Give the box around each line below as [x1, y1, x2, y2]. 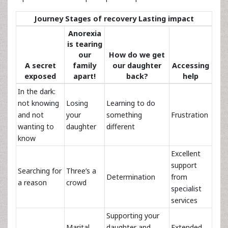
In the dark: [18, 87, 55, 96]
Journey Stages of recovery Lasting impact [34, 14, 194, 23]
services [171, 195, 197, 205]
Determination [106, 172, 155, 182]
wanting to [18, 122, 54, 131]
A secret [24, 61, 56, 70]
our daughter [112, 61, 161, 70]
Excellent [171, 149, 201, 158]
